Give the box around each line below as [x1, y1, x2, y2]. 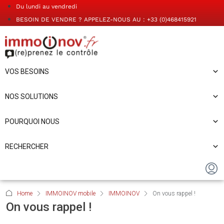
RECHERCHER [5, 142, 48, 150]
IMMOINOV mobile [45, 190, 95, 197]
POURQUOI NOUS [5, 117, 59, 125]
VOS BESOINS [5, 67, 49, 75]
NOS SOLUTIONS [5, 92, 58, 100]
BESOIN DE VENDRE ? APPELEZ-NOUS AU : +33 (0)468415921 [16, 16, 196, 23]
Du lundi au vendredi [16, 3, 77, 10]
